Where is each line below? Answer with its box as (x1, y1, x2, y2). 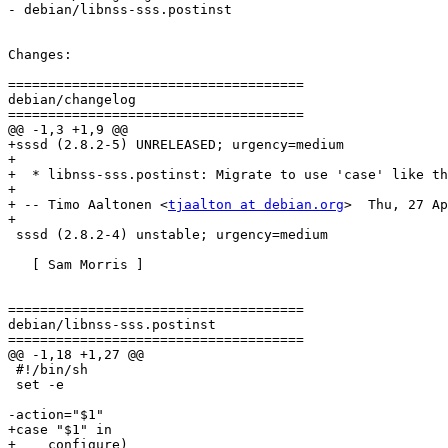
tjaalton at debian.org (168, 197, 344, 213)
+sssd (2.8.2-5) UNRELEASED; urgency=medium (8, 137, 344, 153)
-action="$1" (8, 407, 104, 423)
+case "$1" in (8, 422, 112, 438)
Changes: (8, 47, 72, 63)
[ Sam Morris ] (8, 257, 32, 273)
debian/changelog (8, 92, 136, 108)
